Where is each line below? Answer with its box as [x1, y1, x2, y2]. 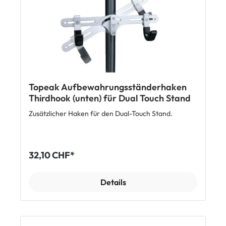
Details [100, 177, 126, 188]
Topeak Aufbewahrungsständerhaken [29, 81, 187, 93]
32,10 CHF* [29, 149, 75, 161]
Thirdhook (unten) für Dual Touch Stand [29, 92, 191, 104]
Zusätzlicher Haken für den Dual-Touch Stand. [29, 109, 173, 119]
